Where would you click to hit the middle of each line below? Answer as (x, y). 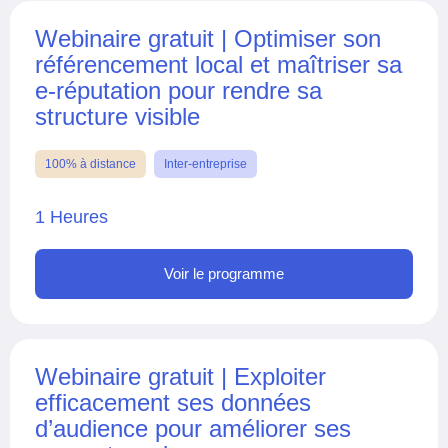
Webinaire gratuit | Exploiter (180, 376)
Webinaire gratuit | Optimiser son (208, 38)
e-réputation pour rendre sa (178, 90)
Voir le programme (224, 273)
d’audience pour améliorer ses (193, 428)
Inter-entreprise (205, 163)
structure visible (117, 116)
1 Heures (71, 216)
